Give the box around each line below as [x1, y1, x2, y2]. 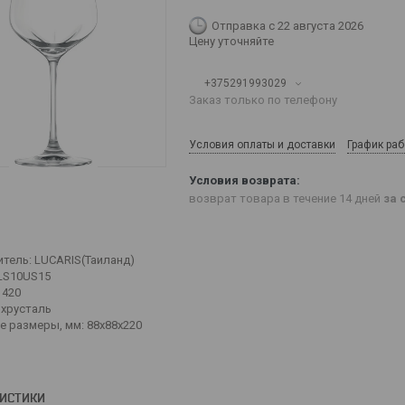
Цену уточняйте [189, 34, 274, 48]
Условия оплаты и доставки [189, 138, 335, 151]
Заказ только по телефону [189, 93, 337, 107]
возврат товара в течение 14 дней [189, 192, 383, 206]
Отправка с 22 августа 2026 [212, 19, 363, 33]
